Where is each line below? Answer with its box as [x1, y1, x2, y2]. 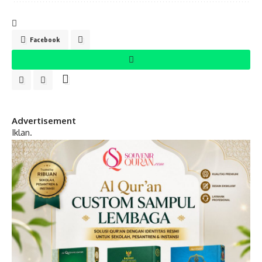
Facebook [30, 35, 60, 43]
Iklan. [12, 126, 32, 138]
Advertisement [12, 115, 76, 126]
